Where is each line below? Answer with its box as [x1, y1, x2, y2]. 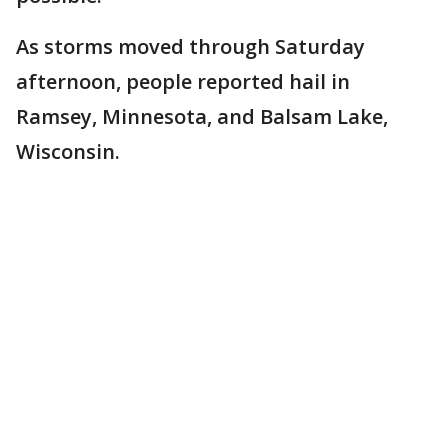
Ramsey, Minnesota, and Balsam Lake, [16, 103, 388, 130]
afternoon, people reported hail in [16, 68, 350, 95]
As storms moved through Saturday [16, 33, 365, 60]
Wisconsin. [16, 138, 125, 165]
